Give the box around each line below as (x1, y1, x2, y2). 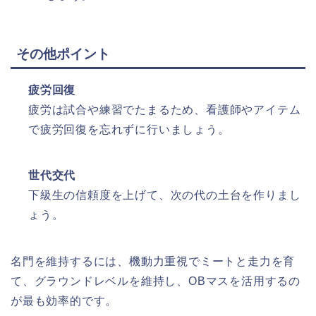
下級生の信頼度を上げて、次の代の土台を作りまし (28, 189, 301, 202)
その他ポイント (16, 46, 110, 61)
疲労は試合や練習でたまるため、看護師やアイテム (28, 103, 301, 116)
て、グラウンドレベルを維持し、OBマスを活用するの (11, 274, 300, 287)
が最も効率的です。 (11, 294, 118, 307)
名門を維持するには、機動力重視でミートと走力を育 (11, 255, 296, 267)
